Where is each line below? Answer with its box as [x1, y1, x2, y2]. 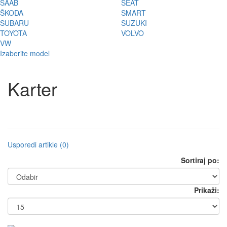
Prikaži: [194, 184, 219, 195]
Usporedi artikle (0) [8, 139, 69, 149]
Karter [8, 75, 57, 101]
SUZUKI [121, 17, 147, 28]
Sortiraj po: [181, 155, 219, 165]
